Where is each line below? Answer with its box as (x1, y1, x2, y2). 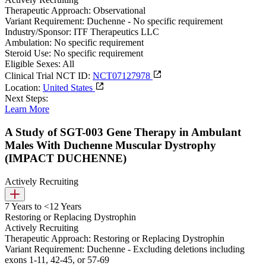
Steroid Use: (5, 48, 51, 59)
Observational (93, 5, 145, 16)
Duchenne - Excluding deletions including (87, 243, 245, 254)
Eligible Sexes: (5, 59, 61, 69)
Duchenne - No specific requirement (87, 16, 223, 27)
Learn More (5, 104, 49, 115)
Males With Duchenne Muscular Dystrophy (5, 138, 216, 151)
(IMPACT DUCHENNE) (5, 151, 126, 164)
